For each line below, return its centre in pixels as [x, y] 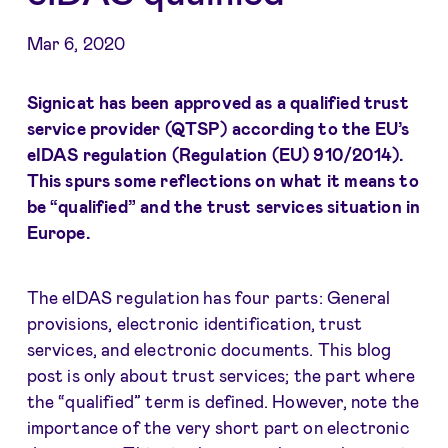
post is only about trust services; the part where [221, 375]
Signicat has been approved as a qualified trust [217, 101]
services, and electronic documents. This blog [209, 349]
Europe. [58, 231]
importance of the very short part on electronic [218, 427]
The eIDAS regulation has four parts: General [208, 297]
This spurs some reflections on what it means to [222, 179]
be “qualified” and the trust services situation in [223, 205]
